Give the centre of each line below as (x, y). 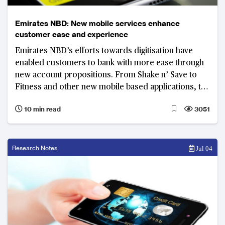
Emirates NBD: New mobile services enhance (97, 23)
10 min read (42, 109)
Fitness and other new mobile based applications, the (113, 87)
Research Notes (35, 148)
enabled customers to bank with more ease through (109, 63)
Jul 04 (203, 148)
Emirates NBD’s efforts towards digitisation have (104, 51)
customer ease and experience (72, 34)
